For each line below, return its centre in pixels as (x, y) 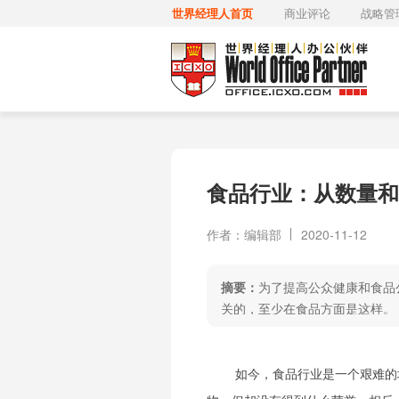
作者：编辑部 (244, 234)
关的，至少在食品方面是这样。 (308, 308)
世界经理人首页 (213, 13)
